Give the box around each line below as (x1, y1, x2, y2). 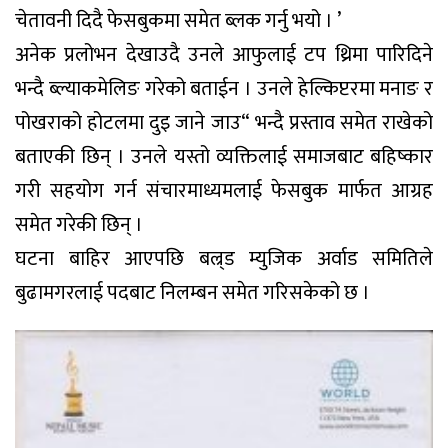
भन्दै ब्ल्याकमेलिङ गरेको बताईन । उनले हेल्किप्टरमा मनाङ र (15, 72, 433, 107)
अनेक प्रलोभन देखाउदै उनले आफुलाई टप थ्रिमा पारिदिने (15, 38, 433, 73)
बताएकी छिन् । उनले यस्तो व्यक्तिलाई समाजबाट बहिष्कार (15, 140, 433, 175)
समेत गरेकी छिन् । (15, 208, 143, 243)
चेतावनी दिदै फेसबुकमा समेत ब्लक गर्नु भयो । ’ (15, 4, 341, 39)
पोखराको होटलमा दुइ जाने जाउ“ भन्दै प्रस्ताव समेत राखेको (15, 106, 433, 141)
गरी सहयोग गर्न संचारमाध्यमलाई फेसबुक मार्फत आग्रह (15, 174, 433, 209)
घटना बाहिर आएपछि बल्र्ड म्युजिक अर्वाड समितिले (15, 242, 433, 277)
